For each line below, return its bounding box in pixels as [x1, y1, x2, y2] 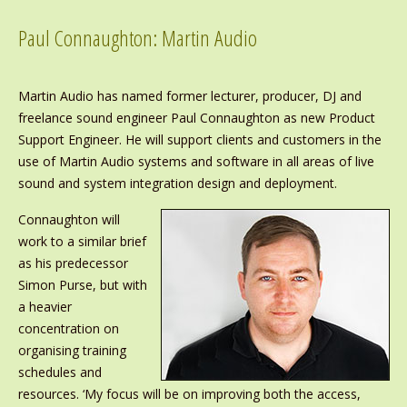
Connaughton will [17, 211, 120, 229]
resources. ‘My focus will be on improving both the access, [17, 385, 361, 403]
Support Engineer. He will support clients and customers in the [17, 131, 382, 149]
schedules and [17, 363, 102, 382]
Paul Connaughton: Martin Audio [17, 23, 257, 54]
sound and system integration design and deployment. [17, 174, 337, 193]
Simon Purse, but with [17, 276, 147, 294]
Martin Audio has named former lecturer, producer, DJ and [17, 87, 362, 105]
